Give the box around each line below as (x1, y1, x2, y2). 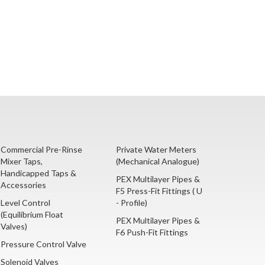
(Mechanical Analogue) (116, 156, 199, 167)
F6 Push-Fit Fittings (116, 227, 188, 238)
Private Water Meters (116, 144, 196, 155)
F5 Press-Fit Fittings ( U (116, 186, 202, 196)
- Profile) (116, 198, 147, 208)
